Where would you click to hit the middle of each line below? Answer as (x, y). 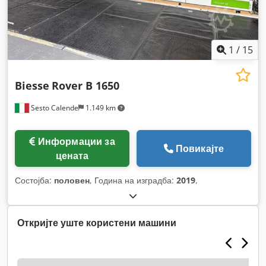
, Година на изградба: (133, 180)
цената (72, 155)
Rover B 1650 (85, 85)
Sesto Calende (54, 107)
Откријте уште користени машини (97, 222)
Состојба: (34, 180)
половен (72, 180)
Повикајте (200, 148)
